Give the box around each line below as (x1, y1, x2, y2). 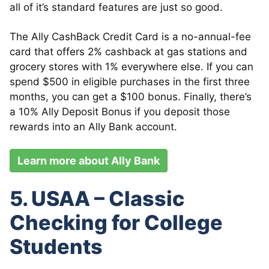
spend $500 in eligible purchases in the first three (10, 75, 250, 88)
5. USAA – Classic (10, 186, 184, 211)
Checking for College (10, 210, 223, 235)
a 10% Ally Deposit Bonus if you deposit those (10, 105, 230, 118)
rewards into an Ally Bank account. (10, 120, 177, 133)
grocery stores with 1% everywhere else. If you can (10, 60, 253, 73)
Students (10, 234, 103, 259)
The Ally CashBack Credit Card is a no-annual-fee (10, 30, 251, 43)
